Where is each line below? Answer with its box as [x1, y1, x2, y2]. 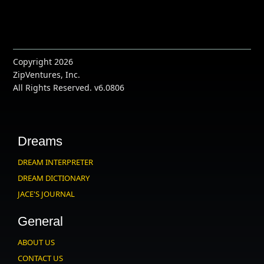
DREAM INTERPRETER [18, 157, 94, 168]
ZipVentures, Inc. [13, 69, 81, 81]
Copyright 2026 [13, 56, 74, 68]
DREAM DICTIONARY [18, 173, 90, 184]
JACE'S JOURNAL [18, 189, 75, 200]
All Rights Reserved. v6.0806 [13, 82, 125, 94]
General [18, 214, 64, 229]
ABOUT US [18, 237, 55, 248]
